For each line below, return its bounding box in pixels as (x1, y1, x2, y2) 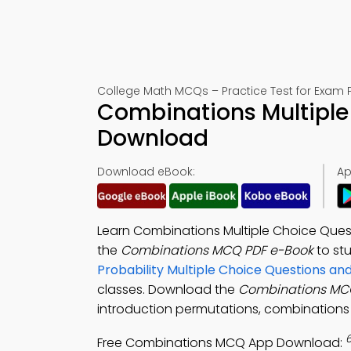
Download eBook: (97, 164, 195, 179)
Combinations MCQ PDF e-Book (121, 241, 313, 259)
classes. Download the (97, 280, 238, 299)
